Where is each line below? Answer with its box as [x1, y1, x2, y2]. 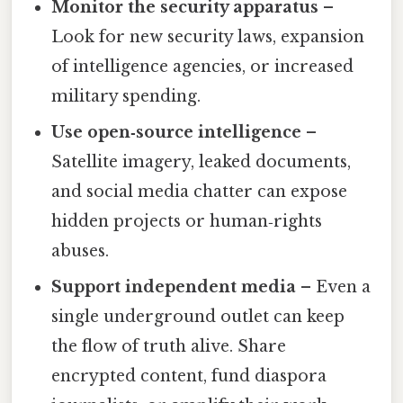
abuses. [51, 240, 110, 261]
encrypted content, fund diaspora [51, 365, 327, 386]
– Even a [296, 276, 372, 297]
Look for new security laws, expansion [51, 26, 365, 47]
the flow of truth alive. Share [51, 336, 287, 356]
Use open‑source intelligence [51, 121, 302, 142]
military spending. [51, 85, 201, 106]
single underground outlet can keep [51, 306, 345, 327]
